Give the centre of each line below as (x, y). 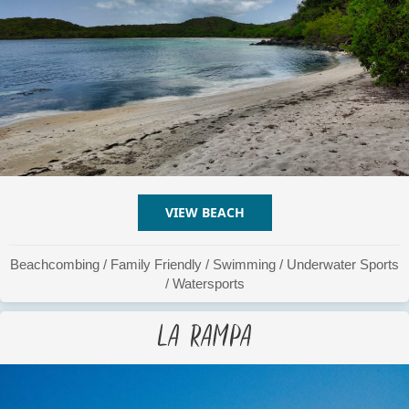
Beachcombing (55, 265)
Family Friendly (156, 265)
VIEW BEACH (204, 213)
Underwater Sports (343, 265)
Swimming (244, 265)
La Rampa (204, 332)
